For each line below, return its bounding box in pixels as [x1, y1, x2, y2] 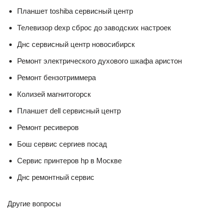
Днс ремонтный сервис [17, 173, 94, 181]
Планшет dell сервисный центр [17, 106, 121, 115]
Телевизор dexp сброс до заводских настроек [17, 23, 171, 32]
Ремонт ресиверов [17, 123, 79, 131]
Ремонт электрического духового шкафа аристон [17, 56, 182, 65]
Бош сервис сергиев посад [17, 139, 107, 148]
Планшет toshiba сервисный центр [17, 6, 133, 15]
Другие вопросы [7, 199, 61, 208]
